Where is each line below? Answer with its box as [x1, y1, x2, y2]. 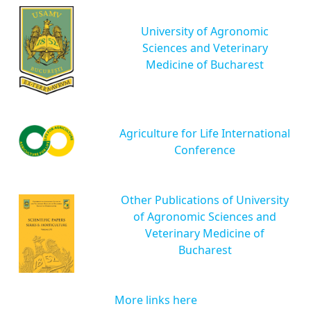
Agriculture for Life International [119, 125, 290, 141]
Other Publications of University [121, 192, 289, 208]
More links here [114, 292, 197, 308]
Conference [174, 142, 235, 158]
